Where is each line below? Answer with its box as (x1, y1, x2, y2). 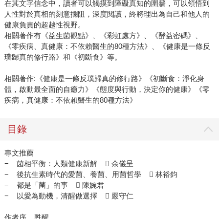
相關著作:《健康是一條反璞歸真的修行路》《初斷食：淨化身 (4, 74, 204, 83)
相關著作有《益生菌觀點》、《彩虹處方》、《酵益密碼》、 (4, 31, 202, 40)
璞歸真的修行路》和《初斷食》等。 (4, 53, 122, 62)
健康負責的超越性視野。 (4, 21, 85, 29)
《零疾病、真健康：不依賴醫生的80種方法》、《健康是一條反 (4, 42, 210, 51)
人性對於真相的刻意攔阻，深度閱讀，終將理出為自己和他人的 (4, 10, 210, 19)
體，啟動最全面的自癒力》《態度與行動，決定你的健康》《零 (4, 85, 210, 94)
